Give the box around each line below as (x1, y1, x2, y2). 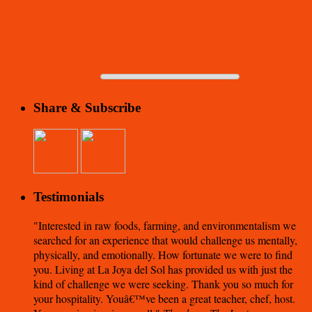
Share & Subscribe (33, 100, 141, 116)
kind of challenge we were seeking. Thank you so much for (33, 276, 293, 291)
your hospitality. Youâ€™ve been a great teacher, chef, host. (33, 290, 295, 306)
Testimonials (33, 189, 104, 204)
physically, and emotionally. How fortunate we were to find (33, 247, 292, 262)
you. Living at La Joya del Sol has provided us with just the (33, 261, 292, 276)
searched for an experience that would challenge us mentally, (33, 232, 297, 247)
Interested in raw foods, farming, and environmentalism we (38, 217, 296, 233)
